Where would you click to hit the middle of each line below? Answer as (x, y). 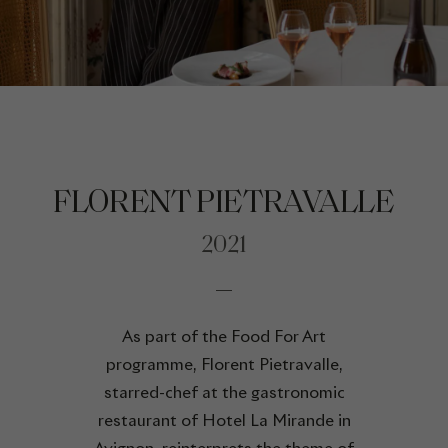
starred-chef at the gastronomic (224, 392)
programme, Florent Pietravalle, (224, 364)
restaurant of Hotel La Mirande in (224, 420)
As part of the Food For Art (224, 336)
